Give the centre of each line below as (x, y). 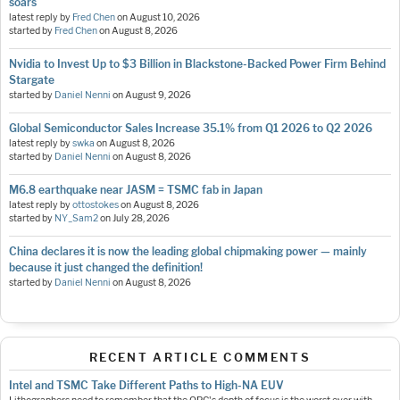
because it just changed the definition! (106, 267)
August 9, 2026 (158, 95)
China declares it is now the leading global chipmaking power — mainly (188, 251)
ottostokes (96, 204)
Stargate (32, 79)
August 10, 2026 (165, 17)
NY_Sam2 (76, 218)
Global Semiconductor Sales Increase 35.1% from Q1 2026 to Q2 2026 (191, 128)
